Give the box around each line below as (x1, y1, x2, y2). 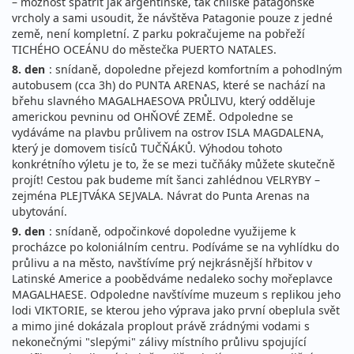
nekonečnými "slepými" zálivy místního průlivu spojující (12, 334, 307, 350)
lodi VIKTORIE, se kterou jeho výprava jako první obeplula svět (12, 303, 340, 318)
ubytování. (12, 204, 67, 220)
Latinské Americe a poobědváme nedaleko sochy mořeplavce (12, 271, 333, 287)
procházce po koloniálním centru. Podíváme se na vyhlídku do (12, 239, 339, 255)
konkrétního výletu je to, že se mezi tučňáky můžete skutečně (12, 156, 335, 172)
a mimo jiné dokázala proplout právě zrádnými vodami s (12, 318, 310, 334)
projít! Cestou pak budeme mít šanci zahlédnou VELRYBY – (12, 172, 320, 188)
